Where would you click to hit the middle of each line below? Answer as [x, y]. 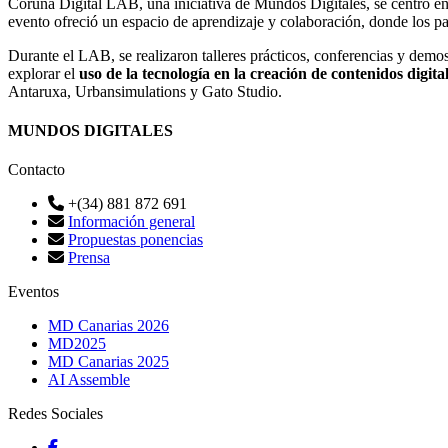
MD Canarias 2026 [108, 326]
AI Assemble [89, 380]
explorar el [43, 73]
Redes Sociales [55, 414]
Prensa [89, 258]
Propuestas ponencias [135, 240]
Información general [131, 222]
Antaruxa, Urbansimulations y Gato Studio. [145, 91]
